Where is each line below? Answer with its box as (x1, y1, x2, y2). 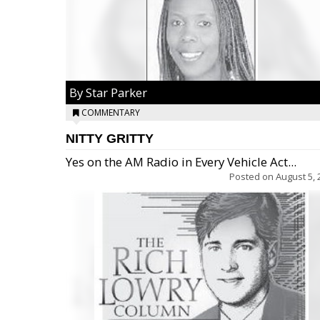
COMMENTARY (81, 106, 140, 119)
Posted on (229, 170, 276, 183)
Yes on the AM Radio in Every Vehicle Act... (66, 154, 296, 170)
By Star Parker (69, 84, 147, 101)
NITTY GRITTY (66, 131, 154, 146)
